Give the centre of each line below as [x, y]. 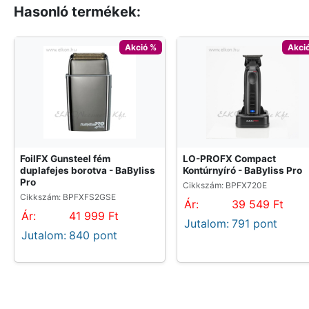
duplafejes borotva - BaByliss [88, 171]
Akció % [141, 47]
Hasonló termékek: [77, 12]
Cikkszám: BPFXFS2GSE [68, 197]
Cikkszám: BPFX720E [225, 186]
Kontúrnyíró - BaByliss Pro [242, 171]
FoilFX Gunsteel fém [65, 159]
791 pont [255, 224]
